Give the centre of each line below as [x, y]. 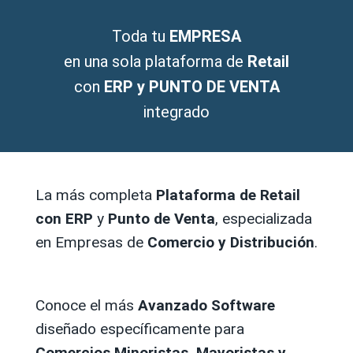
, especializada [264, 218]
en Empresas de [91, 242]
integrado [176, 111]
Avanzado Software [206, 305]
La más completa [96, 195]
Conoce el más [87, 305]
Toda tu [141, 36]
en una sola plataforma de [156, 61]
